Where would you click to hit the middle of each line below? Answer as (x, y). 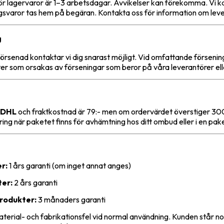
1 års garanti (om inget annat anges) (69, 166)
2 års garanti (35, 183)
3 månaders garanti (71, 200)
